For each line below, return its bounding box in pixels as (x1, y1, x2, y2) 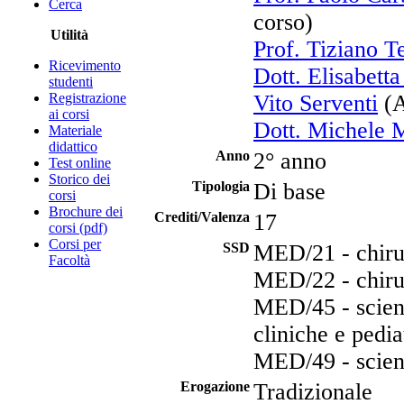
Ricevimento (49, 58, 121, 73)
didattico (49, 139, 97, 154)
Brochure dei (49, 204, 123, 219)
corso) (253, 9, 313, 35)
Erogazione (180, 379, 250, 394)
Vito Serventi (253, 90, 378, 116)
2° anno (253, 148, 326, 174)
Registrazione (49, 90, 126, 106)
